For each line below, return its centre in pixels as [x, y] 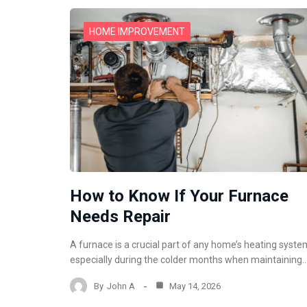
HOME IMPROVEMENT [137, 32]
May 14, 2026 [194, 286]
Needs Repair [120, 217]
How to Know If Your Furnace [179, 196]
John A [121, 286]
